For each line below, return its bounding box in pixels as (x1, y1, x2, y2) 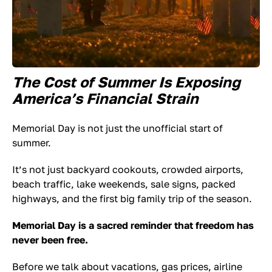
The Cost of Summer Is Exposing (12, 73, 240, 90)
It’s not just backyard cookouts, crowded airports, (12, 163, 243, 175)
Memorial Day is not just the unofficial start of (12, 122, 223, 134)
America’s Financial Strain (12, 89, 199, 107)
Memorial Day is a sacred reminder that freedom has (12, 219, 254, 231)
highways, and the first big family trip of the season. (12, 192, 252, 205)
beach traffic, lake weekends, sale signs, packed (12, 178, 236, 190)
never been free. (12, 234, 88, 246)
